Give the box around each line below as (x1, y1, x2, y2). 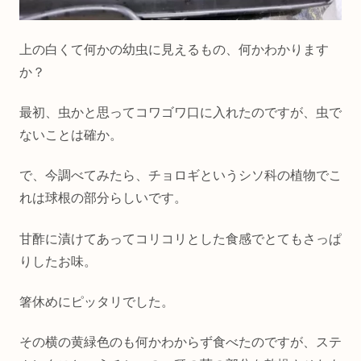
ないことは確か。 (19, 127, 122, 142)
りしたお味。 (19, 254, 97, 268)
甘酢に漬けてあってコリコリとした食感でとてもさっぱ (19, 231, 342, 246)
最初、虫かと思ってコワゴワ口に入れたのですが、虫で (19, 105, 342, 119)
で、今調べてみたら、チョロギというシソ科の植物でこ (19, 168, 342, 183)
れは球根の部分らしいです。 (19, 191, 187, 205)
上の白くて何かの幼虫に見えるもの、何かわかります (19, 42, 329, 56)
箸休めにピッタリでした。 (19, 295, 174, 309)
